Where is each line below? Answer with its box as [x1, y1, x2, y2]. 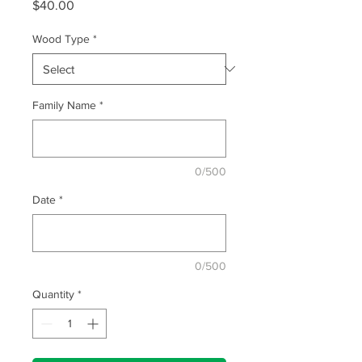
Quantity [32, 287, 74, 301]
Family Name [32, 98, 96, 112]
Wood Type [32, 32, 90, 45]
